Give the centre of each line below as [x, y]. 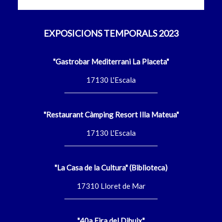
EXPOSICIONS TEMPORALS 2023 [111, 33]
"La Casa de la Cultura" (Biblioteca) [111, 167]
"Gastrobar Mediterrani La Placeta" [111, 61]
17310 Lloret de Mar [111, 186]
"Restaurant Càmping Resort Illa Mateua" [111, 114]
